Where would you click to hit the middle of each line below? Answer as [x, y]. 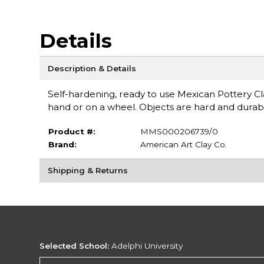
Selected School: [75, 246]
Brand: [62, 144]
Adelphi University [146, 246]
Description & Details [92, 68]
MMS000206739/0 [179, 131]
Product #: [72, 131]
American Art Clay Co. [183, 144]
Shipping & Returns [88, 171]
